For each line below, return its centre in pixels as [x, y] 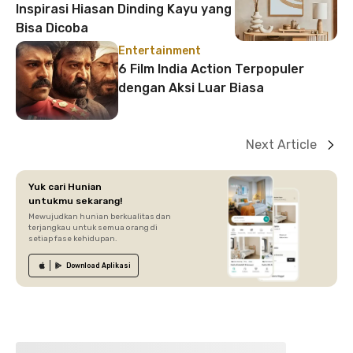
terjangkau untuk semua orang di [93, 227]
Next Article [281, 144]
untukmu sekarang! [75, 201]
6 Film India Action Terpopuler [211, 69]
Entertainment [160, 50]
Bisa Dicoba [52, 28]
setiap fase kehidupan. [73, 238]
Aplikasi [116, 265]
